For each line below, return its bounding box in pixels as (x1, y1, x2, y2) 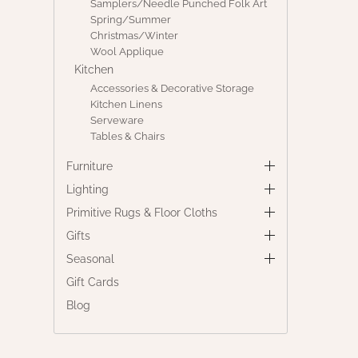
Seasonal (66, 253, 115, 266)
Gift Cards (66, 276, 120, 289)
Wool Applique (90, 46, 165, 58)
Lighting (66, 183, 109, 197)
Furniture (66, 160, 113, 173)
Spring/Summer (90, 14, 172, 26)
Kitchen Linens (90, 98, 163, 111)
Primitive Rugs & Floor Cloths (66, 206, 218, 220)
